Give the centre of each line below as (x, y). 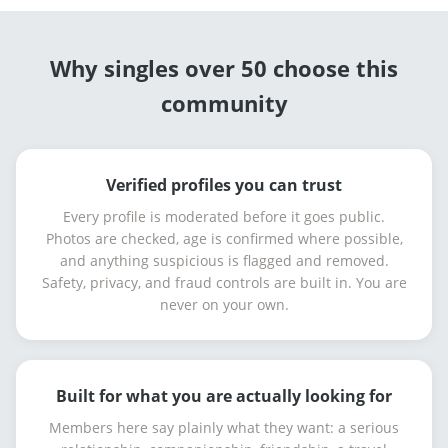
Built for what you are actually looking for (224, 396)
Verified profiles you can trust (224, 185)
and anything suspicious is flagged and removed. (224, 260)
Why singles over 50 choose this (224, 68)
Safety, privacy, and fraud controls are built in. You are (224, 282)
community (224, 103)
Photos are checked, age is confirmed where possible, (224, 238)
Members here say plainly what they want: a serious (224, 427)
